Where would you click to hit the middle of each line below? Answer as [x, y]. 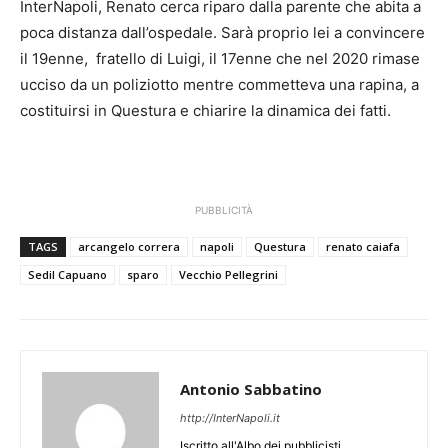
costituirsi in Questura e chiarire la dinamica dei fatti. [205, 111]
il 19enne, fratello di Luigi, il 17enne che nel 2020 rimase [220, 59]
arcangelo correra [129, 247]
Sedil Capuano [67, 275]
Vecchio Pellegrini [228, 275]
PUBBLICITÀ [224, 210]
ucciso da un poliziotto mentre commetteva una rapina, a [219, 85]
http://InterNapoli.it [230, 418]
